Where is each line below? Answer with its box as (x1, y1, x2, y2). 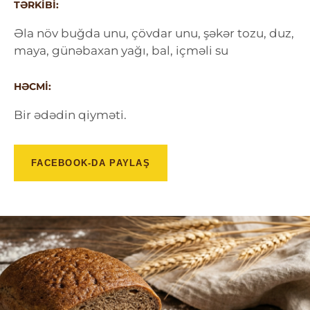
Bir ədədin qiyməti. (14, 108, 127, 122)
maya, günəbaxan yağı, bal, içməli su (14, 44, 228, 57)
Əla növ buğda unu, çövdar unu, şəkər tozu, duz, (14, 26, 294, 40)
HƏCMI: (14, 80, 51, 93)
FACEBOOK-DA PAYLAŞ (31, 158, 150, 168)
